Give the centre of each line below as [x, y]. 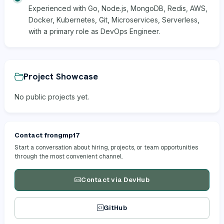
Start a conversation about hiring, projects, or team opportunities [106, 147]
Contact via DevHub [115, 180]
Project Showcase [61, 76]
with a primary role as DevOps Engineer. [94, 31]
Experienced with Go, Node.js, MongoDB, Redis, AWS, [118, 8]
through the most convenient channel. [68, 156]
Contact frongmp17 [47, 135]
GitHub [115, 208]
